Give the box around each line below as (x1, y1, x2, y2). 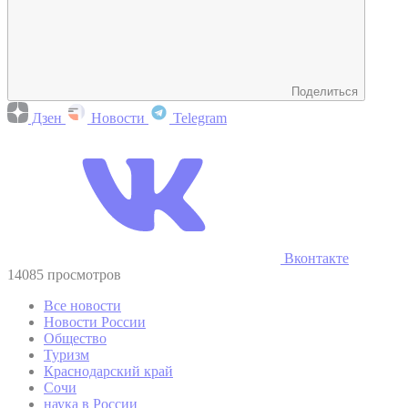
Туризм (44, 346, 89, 362)
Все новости (44, 297, 121, 313)
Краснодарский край (44, 362, 173, 379)
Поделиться (291, 84, 358, 98)
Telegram (169, 109, 227, 126)
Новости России (44, 313, 146, 330)
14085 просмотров (7, 266, 121, 282)
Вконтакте (280, 250, 349, 266)
